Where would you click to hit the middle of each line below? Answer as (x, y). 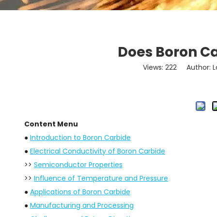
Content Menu (51, 124)
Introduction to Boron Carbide (80, 138)
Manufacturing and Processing (82, 206)
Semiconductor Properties (78, 165)
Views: (154, 68)
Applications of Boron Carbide (80, 192)
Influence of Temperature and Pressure (101, 178)
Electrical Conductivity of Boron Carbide (98, 151)
